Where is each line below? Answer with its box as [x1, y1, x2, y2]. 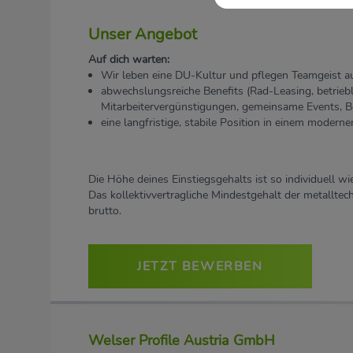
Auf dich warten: [88, 52, 169, 67]
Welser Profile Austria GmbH [88, 331, 275, 350]
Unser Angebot [88, 24, 197, 45]
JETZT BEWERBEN [137, 258, 263, 275]
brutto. [88, 203, 121, 218]
